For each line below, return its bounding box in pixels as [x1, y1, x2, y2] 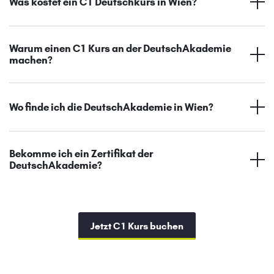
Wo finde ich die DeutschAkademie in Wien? [9, 100, 213, 113]
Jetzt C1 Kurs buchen [91, 220, 183, 232]
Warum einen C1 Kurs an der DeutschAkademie [9, 42, 231, 55]
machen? [9, 54, 53, 67]
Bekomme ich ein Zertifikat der [9, 147, 153, 160]
